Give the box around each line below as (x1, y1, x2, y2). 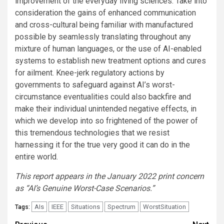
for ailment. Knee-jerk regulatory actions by (15, 68, 164, 78)
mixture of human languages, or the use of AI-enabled (15, 44, 201, 54)
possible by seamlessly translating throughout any (15, 32, 191, 42)
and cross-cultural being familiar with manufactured (15, 20, 193, 30)
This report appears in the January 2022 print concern (15, 171, 204, 181)
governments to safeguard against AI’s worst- (15, 80, 175, 90)
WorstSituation (143, 203, 186, 211)
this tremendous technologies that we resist (15, 128, 169, 138)
